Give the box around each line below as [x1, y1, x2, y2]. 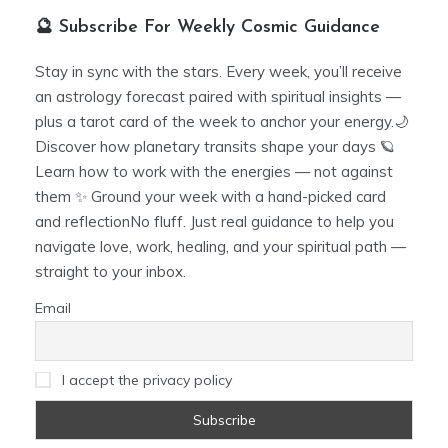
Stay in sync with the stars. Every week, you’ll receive [35, 62, 402, 82]
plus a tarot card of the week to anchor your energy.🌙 [35, 112, 409, 132]
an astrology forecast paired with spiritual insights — [35, 87, 401, 107]
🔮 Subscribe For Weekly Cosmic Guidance [35, 18, 380, 38]
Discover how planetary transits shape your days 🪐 [35, 137, 395, 157]
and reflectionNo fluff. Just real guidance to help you [35, 212, 394, 232]
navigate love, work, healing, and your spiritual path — [35, 237, 406, 257]
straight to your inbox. [35, 262, 186, 282]
